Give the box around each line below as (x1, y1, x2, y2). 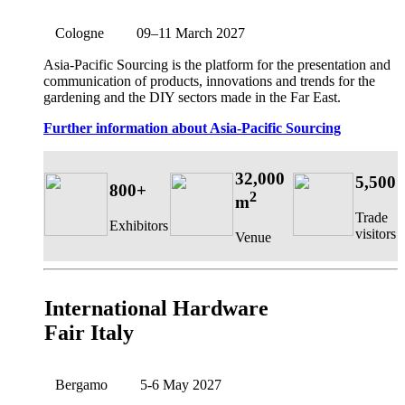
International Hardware (44, 297, 268, 321)
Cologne (44, 25, 126, 41)
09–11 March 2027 (126, 25, 245, 41)
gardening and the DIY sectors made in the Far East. (43, 89, 341, 106)
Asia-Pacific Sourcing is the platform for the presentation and (43, 57, 391, 73)
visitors (355, 225, 396, 241)
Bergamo (44, 377, 129, 392)
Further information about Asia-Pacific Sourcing (43, 120, 341, 137)
